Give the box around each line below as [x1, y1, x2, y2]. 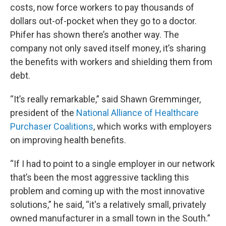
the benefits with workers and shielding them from [10, 56, 212, 67]
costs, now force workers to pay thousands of [10, 2, 194, 13]
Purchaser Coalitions [10, 121, 93, 132]
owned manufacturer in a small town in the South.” [10, 213, 210, 223]
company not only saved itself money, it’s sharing [10, 43, 206, 53]
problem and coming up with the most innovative [10, 186, 205, 196]
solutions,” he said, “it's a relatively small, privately [10, 199, 206, 210]
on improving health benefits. [10, 135, 126, 145]
